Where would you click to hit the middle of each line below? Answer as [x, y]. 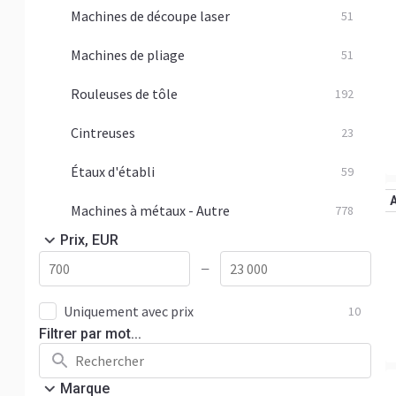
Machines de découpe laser [150, 16]
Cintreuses [103, 133]
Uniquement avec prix [129, 311]
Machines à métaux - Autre [150, 210]
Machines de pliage [128, 55]
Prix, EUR [89, 240]
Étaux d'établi [113, 171]
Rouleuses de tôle [124, 94]
